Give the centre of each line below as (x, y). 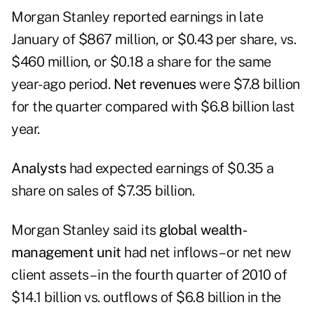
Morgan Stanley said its (85, 230)
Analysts (40, 169)
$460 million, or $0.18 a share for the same (141, 62)
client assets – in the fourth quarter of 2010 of (149, 275)
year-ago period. (62, 84)
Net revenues (156, 84)
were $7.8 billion (250, 84)
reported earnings (166, 17)
